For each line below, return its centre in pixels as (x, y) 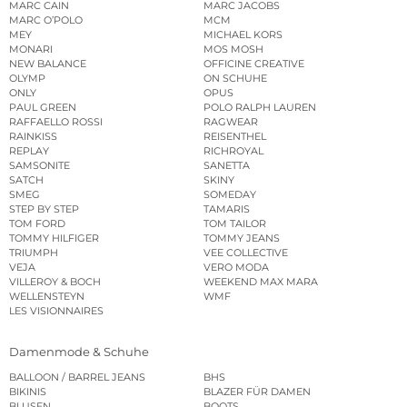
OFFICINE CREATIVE (254, 64)
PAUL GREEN (43, 108)
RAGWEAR (231, 122)
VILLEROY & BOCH (55, 282)
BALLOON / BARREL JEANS (77, 377)
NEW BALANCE (48, 64)
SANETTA (227, 166)
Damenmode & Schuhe (79, 351)
